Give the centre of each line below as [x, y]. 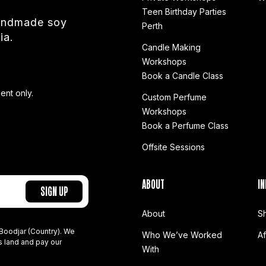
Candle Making [171, 47]
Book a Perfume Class [185, 125]
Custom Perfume [174, 97]
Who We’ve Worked [182, 235]
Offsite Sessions [173, 147]
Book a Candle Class [183, 75]
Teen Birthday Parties [184, 11]
